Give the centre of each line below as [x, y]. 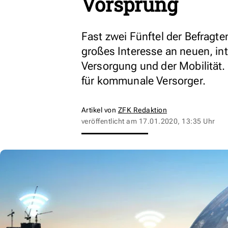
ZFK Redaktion [142, 110]
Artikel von [100, 110]
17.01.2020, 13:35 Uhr [177, 121]
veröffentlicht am [110, 121]
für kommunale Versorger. [144, 81]
